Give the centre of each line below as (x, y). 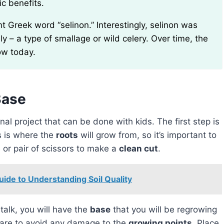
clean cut (138, 148)
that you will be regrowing (164, 209)
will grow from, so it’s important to (147, 135)
